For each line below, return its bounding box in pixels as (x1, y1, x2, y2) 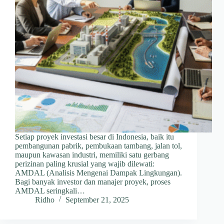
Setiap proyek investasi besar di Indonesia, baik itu (15, 132, 174, 141)
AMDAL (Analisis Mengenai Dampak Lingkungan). (15, 168, 182, 177)
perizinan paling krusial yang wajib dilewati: (15, 159, 154, 168)
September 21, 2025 (65, 195, 129, 204)
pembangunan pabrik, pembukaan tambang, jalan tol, (15, 141, 182, 150)
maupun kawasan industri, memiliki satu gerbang (15, 150, 169, 159)
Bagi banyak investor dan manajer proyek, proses (15, 177, 170, 186)
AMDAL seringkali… (15, 186, 85, 195)
